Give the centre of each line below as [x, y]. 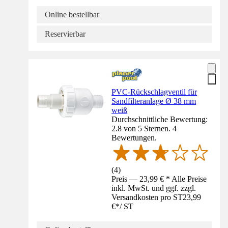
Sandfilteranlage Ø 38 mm [154, 101]
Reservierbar [65, 34]
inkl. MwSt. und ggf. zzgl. [154, 188]
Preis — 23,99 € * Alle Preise [159, 179]
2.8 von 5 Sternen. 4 [144, 128]
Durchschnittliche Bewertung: [160, 119]
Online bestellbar [72, 14]
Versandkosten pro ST [147, 197]
